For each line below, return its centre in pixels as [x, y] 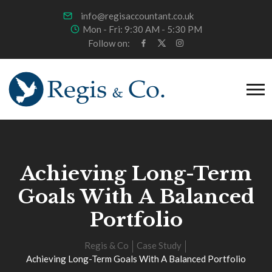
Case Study [159, 245]
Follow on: [109, 43]
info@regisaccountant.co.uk [134, 16]
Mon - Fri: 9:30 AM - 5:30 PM [142, 29]
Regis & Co [107, 245]
